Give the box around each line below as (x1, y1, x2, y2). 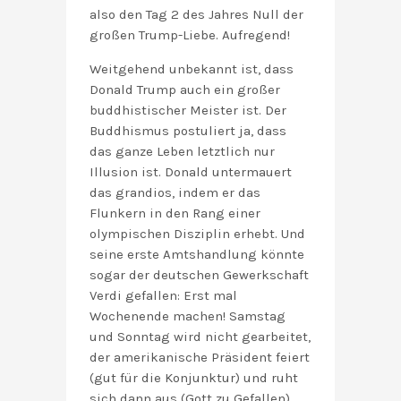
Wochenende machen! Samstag (90, 308, 286, 325)
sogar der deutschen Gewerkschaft (90, 267, 309, 284)
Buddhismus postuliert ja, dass (90, 123, 286, 140)
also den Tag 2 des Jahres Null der (90, 6, 303, 23)
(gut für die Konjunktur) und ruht (90, 370, 298, 387)
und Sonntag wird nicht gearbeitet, (90, 328, 311, 346)
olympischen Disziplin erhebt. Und (90, 226, 305, 243)
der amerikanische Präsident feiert (90, 349, 310, 366)
